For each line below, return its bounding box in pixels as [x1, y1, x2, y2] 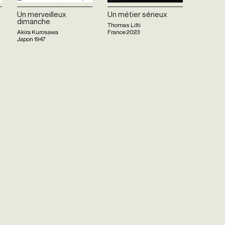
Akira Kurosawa [17, 28, 58, 36]
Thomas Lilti [107, 21, 141, 29]
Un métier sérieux [107, 10, 167, 19]
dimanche [17, 17, 50, 26]
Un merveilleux [17, 10, 66, 19]
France [107, 28, 126, 36]
